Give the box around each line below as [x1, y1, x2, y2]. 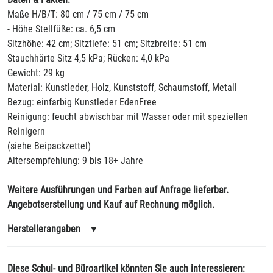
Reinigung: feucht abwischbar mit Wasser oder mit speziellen [7, 111, 248, 122]
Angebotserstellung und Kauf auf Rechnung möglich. [7, 199, 214, 210]
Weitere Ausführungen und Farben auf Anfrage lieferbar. [7, 184, 229, 196]
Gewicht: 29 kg [7, 67, 65, 79]
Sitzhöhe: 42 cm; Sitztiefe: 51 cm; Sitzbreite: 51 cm [7, 38, 207, 49]
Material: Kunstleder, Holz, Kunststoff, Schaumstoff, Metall [7, 82, 237, 93]
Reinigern [7, 126, 45, 137]
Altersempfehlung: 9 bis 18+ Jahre [7, 155, 143, 166]
